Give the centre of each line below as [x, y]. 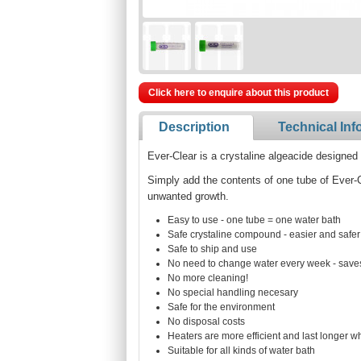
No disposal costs [206, 322]
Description [194, 127]
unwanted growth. [188, 196]
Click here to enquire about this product [239, 93]
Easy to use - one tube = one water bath [254, 220]
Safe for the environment [221, 307]
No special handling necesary [233, 293]
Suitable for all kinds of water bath [241, 351]
